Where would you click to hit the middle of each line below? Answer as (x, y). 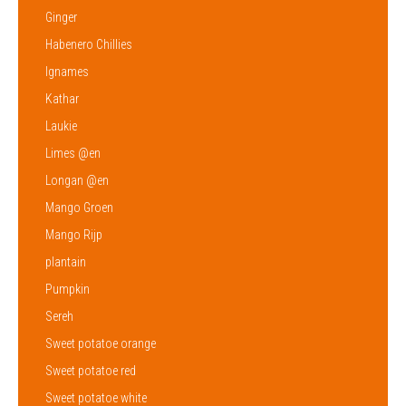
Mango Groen (79, 207)
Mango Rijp (74, 234)
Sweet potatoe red (91, 370)
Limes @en (73, 153)
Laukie (61, 126)
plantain (66, 261)
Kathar (62, 98)
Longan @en (77, 180)
